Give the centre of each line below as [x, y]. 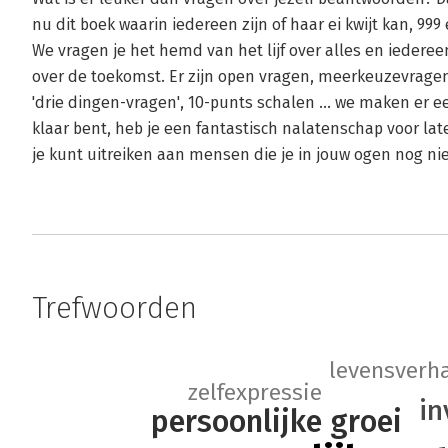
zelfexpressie [255, 393]
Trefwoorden [114, 308]
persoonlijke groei [277, 421]
